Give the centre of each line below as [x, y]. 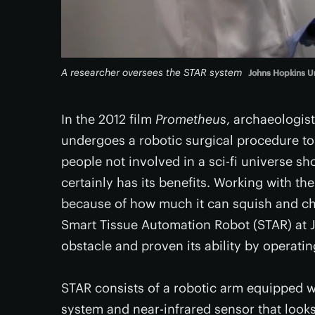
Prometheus [191, 119]
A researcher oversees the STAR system [152, 72]
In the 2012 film [108, 119]
